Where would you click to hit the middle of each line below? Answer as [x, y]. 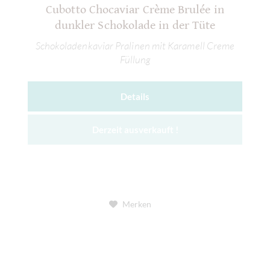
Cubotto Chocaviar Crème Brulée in [135, 10]
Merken [137, 204]
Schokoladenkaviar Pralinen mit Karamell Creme [135, 45]
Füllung [135, 59]
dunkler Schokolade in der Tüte [135, 26]
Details [135, 96]
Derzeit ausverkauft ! [135, 129]
